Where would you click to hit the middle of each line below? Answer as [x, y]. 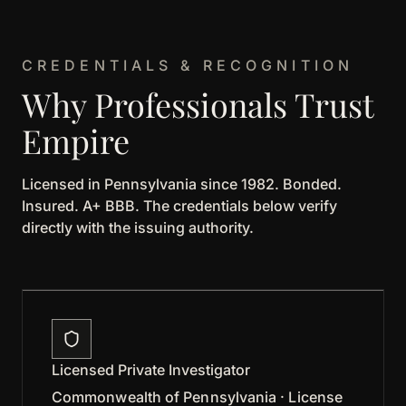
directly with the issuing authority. [138, 227]
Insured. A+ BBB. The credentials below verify [179, 205]
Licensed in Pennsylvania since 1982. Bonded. [182, 184]
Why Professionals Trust [198, 104]
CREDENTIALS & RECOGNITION [188, 65]
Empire [76, 140]
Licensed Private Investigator [151, 369]
